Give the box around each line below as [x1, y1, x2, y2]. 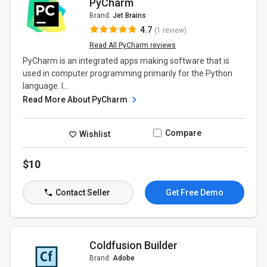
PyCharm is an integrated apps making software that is [23, 56, 230, 66]
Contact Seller [53, 188, 110, 197]
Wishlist [77, 129, 111, 139]
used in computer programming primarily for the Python [23, 69, 233, 78]
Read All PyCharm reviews [89, 41, 176, 49]
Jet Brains [112, 11, 146, 20]
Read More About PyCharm [23, 95, 130, 104]
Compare [164, 128, 201, 138]
